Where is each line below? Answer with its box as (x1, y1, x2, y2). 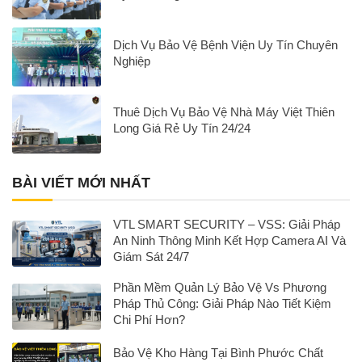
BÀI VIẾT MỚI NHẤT (12, 174, 150, 191)
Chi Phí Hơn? (113, 312, 185, 326)
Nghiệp (113, 53, 150, 68)
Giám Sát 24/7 (113, 249, 189, 263)
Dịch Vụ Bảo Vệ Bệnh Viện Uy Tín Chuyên (113, 37, 338, 52)
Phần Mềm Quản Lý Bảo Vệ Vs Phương (113, 280, 326, 294)
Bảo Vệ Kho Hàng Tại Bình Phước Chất (113, 345, 323, 360)
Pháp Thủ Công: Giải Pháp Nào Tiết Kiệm (113, 296, 331, 310)
